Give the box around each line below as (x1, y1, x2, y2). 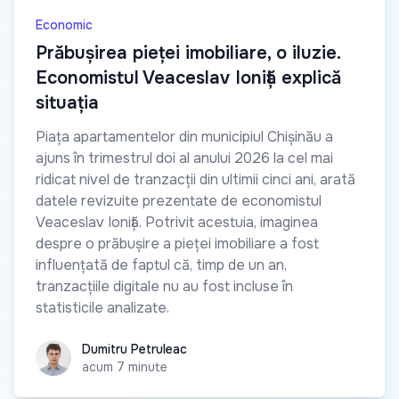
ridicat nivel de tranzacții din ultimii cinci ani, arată (36, 170, 355, 190)
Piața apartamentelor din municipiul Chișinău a (36, 127, 333, 147)
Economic (36, 17, 93, 34)
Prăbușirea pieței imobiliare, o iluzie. (36, 42, 340, 65)
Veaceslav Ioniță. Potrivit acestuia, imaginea (36, 213, 318, 232)
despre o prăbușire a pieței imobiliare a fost (36, 234, 319, 254)
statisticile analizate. (36, 298, 169, 318)
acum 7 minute (82, 359, 167, 376)
